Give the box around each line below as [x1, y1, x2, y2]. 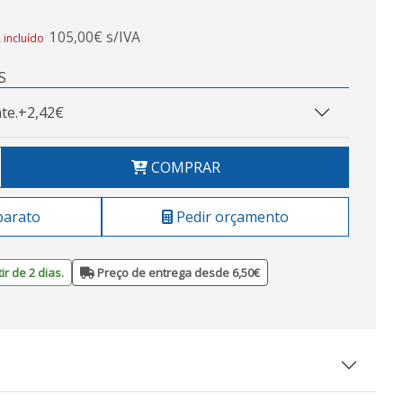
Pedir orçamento [173, 207, 289, 227]
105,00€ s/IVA [49, 27, 140, 47]
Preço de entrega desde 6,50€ [94, 264, 260, 281]
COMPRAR [147, 157, 220, 177]
